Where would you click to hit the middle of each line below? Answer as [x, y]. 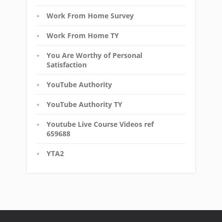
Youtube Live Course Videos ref [100, 124]
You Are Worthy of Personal [94, 55]
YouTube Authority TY [84, 104]
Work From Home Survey [90, 15]
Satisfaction [67, 64]
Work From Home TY [83, 35]
